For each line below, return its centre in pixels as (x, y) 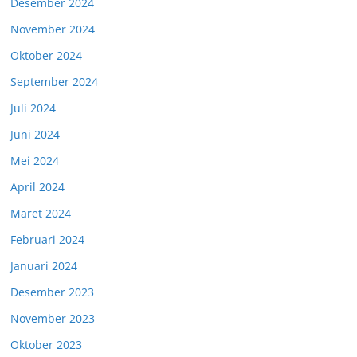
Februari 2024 (47, 239)
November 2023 (53, 318)
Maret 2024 (41, 213)
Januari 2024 (44, 266)
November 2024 (53, 29)
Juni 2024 (35, 134)
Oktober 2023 (46, 345)
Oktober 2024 (46, 55)
